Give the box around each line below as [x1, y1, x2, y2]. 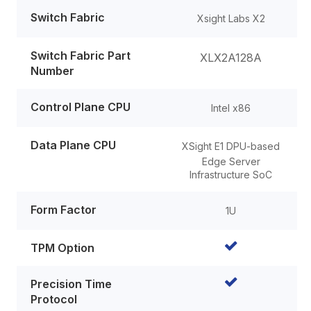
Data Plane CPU [31, 137, 116, 152]
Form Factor [31, 202, 96, 217]
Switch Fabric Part [31, 48, 131, 62]
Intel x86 [211, 101, 251, 114]
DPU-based [226, 140, 280, 152]
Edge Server [201, 155, 260, 167]
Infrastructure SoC [190, 168, 272, 180]
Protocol [31, 292, 77, 306]
